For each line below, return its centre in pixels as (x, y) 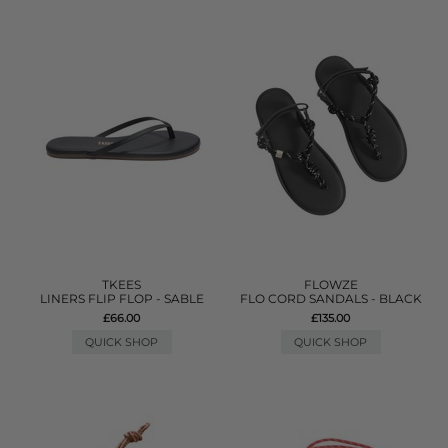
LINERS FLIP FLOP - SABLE (121, 298)
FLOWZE (330, 284)
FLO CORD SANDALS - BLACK (330, 298)
